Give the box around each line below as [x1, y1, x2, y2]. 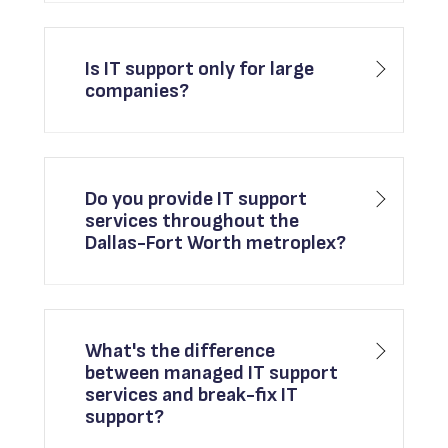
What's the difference [85, 339, 276, 364]
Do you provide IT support [85, 187, 308, 212]
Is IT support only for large [85, 57, 315, 82]
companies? [85, 79, 190, 104]
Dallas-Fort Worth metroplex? [85, 231, 347, 256]
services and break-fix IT [85, 383, 299, 408]
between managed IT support [85, 361, 339, 386]
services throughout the [85, 209, 300, 234]
